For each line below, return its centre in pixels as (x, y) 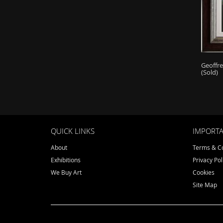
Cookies (204, 172)
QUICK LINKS (73, 131)
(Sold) (209, 72)
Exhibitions (66, 160)
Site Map (205, 184)
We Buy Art (66, 172)
